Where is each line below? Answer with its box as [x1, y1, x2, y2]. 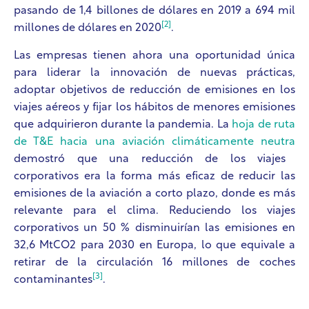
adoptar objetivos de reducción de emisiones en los [14, 84, 295, 96]
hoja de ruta [232, 119, 295, 130]
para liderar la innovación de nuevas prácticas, [14, 67, 295, 79]
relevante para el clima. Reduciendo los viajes [14, 205, 295, 217]
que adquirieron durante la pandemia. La [14, 119, 232, 130]
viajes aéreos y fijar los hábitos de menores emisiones [14, 101, 295, 113]
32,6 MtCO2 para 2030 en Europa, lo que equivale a [14, 239, 295, 251]
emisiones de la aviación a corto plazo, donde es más [14, 188, 295, 199]
